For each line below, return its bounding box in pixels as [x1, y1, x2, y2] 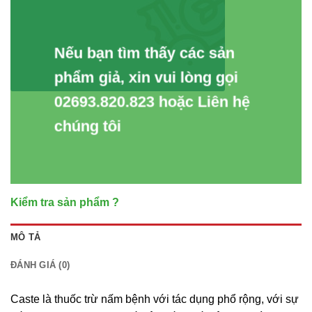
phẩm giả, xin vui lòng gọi [54, 68, 238, 86]
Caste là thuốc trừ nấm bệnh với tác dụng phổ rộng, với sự [10, 292, 299, 305]
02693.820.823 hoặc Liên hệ [54, 93, 250, 111]
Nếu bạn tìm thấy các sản [54, 44, 235, 62]
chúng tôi [54, 117, 121, 135]
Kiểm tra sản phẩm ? [10, 196, 119, 208]
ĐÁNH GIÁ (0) [10, 259, 70, 270]
